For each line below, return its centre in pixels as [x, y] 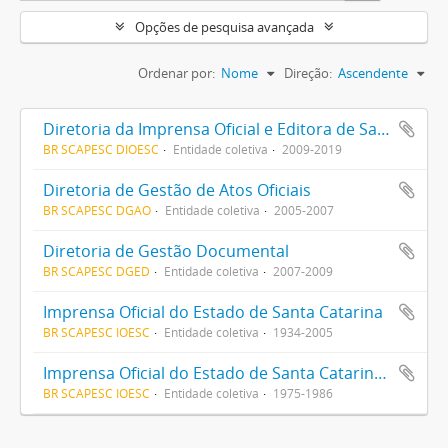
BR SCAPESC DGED [96, 271]
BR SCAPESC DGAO [97, 210]
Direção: [308, 73]
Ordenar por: [176, 73]
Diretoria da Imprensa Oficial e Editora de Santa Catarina [383, 129]
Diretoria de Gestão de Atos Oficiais [177, 190]
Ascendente [373, 73]
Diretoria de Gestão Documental [166, 251]
